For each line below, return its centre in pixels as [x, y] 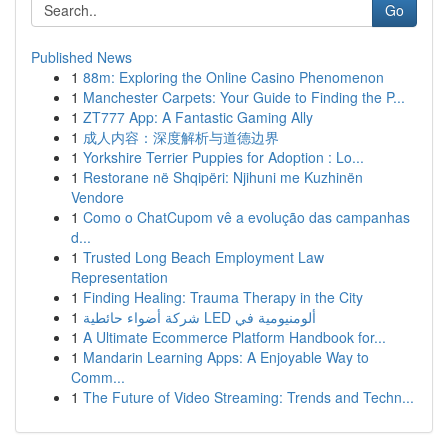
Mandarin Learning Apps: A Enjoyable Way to [226, 357]
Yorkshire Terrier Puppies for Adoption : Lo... [223, 157]
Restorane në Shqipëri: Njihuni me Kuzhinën [223, 177]
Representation [119, 277]
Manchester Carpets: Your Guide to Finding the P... [244, 97]
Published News [81, 57]
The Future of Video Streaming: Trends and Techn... [248, 397]
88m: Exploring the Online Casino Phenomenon [233, 77]
